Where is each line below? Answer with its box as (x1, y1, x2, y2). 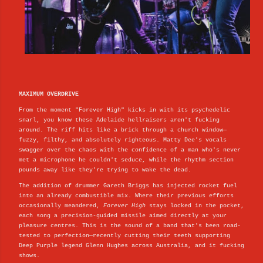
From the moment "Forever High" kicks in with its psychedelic (19, 106, 230, 113)
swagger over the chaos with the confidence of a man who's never (19, 146, 241, 153)
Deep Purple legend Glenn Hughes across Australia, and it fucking (19, 242, 244, 249)
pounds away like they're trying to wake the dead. (19, 166, 191, 173)
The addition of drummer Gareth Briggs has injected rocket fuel (19, 182, 237, 189)
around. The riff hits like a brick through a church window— (19, 126, 227, 133)
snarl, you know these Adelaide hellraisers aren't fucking (19, 116, 220, 123)
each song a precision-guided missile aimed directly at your (19, 212, 227, 219)
